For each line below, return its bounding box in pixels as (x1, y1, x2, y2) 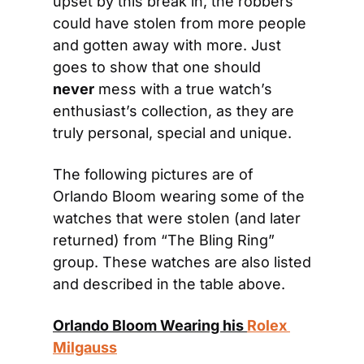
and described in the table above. (53, 275, 285, 292)
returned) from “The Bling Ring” (53, 232, 275, 249)
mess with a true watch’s (94, 80, 272, 97)
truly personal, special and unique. (53, 124, 292, 141)
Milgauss (53, 339, 117, 356)
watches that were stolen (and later (53, 210, 301, 227)
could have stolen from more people (53, 15, 306, 32)
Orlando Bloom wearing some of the (53, 188, 305, 205)
